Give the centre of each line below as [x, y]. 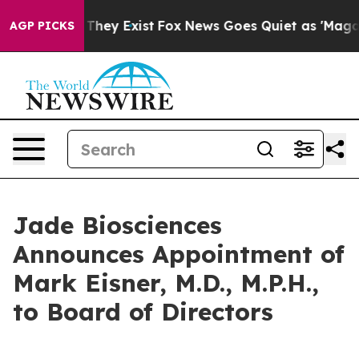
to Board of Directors [143, 312]
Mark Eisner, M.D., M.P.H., [166, 283]
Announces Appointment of [179, 254]
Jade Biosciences [117, 225]
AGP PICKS [42, 26]
